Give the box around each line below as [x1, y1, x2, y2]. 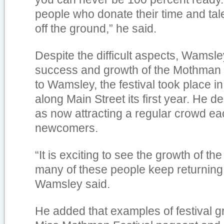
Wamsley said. [35, 177, 110, 190]
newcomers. [35, 121, 98, 134]
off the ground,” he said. [35, 22, 156, 35]
